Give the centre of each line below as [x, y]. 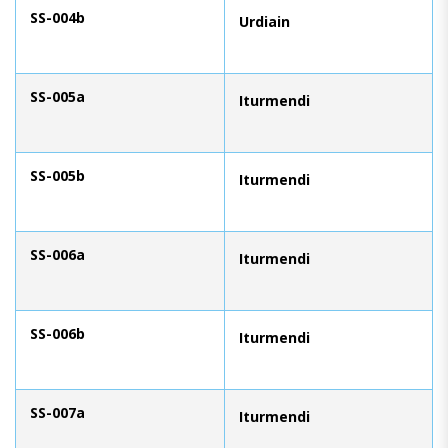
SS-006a [57, 254]
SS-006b [57, 333]
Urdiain [264, 21]
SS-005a [57, 96]
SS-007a [57, 412]
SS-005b [57, 175]
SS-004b [57, 17]
